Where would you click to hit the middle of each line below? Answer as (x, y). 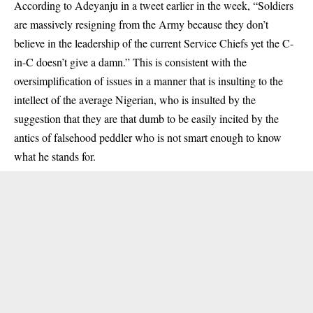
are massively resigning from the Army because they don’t (141, 24)
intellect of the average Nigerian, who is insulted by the (135, 100)
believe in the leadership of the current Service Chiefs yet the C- (154, 43)
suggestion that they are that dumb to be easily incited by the (146, 118)
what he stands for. (55, 156)
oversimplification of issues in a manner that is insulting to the (148, 81)
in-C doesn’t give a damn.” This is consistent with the (130, 62)
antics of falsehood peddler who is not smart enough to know (148, 137)
